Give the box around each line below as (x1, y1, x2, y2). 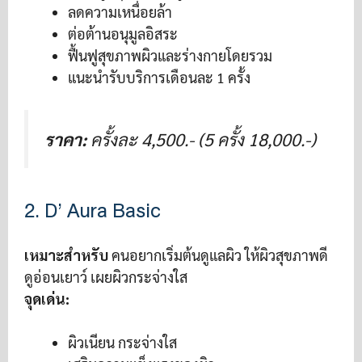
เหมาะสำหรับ (24, 246, 108, 265)
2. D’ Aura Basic (24, 194, 161, 229)
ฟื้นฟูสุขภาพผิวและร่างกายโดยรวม (68, 46, 272, 65)
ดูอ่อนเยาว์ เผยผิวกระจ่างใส (24, 267, 187, 287)
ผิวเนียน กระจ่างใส (68, 333, 177, 352)
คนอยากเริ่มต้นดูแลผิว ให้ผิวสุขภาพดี (108, 246, 328, 265)
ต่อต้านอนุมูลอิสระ (68, 24, 178, 43)
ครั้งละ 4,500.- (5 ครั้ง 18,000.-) (86, 128, 316, 150)
